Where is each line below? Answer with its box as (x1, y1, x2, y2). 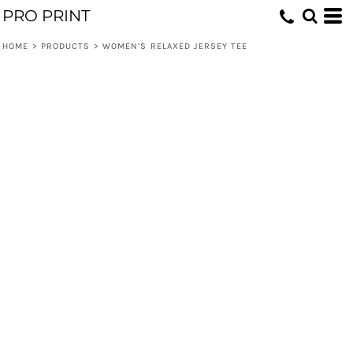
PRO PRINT (2, 6, 90, 25)
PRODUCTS (40, 41, 91, 51)
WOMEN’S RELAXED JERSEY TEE (102, 41, 248, 51)
